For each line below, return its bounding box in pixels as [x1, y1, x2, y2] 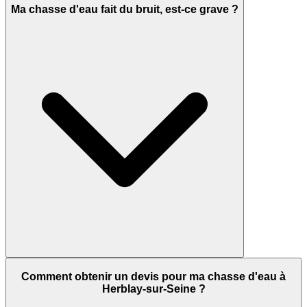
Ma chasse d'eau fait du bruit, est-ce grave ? [11, 3, 238, 15]
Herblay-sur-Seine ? [101, 282, 206, 295]
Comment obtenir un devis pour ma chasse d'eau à [21, 270, 286, 282]
